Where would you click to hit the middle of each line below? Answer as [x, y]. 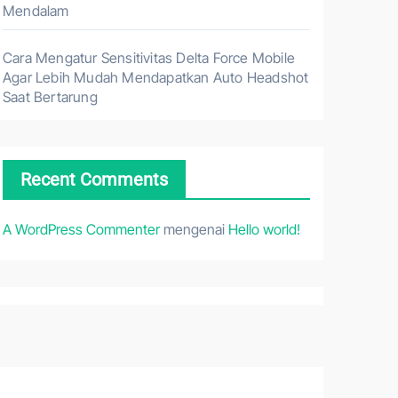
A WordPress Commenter [81, 229]
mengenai [194, 229]
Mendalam [36, 11]
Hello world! [264, 229]
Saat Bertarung [50, 97]
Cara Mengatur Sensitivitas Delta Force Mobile [149, 58]
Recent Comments [94, 179]
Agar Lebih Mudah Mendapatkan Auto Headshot [156, 77]
